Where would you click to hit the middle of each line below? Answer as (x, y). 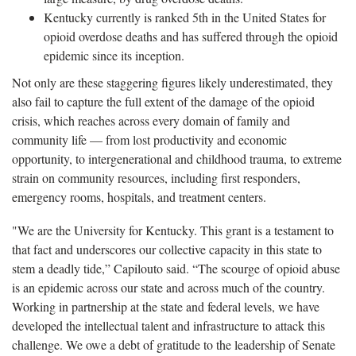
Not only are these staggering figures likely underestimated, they (172, 83)
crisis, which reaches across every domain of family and (151, 121)
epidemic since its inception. (114, 56)
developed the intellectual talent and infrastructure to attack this (168, 326)
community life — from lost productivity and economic (149, 140)
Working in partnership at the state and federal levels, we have (166, 307)
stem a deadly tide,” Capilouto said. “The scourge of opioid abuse (176, 269)
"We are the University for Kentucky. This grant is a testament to (173, 230)
